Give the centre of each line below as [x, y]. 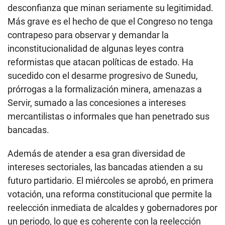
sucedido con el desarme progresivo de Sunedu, [103, 75]
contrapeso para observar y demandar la [88, 35]
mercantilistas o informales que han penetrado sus [108, 116]
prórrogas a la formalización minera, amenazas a [105, 89]
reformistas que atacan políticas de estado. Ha [100, 62]
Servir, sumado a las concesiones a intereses [97, 102]
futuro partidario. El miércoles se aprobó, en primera [110, 180]
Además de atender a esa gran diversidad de [96, 153]
